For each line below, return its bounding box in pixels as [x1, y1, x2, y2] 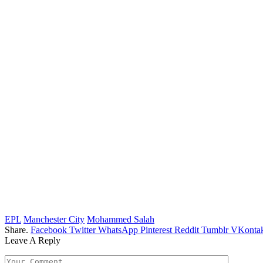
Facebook [31, 224, 67, 235]
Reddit [174, 224, 199, 235]
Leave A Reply [5, 235, 60, 245]
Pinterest [140, 224, 172, 235]
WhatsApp [98, 224, 138, 235]
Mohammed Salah [87, 214, 154, 224]
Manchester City [23, 214, 85, 224]
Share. [5, 224, 28, 235]
